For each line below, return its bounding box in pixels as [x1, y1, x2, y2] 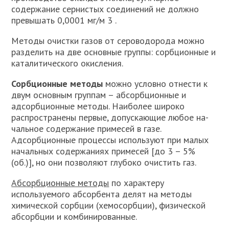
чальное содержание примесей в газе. [11, 123, 162, 134]
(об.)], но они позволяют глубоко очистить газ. [11, 156, 197, 168]
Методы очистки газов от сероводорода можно [11, 35, 205, 47]
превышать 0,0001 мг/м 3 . [11, 14, 117, 26]
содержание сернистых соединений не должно [11, 3, 199, 15]
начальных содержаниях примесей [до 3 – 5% [11, 145, 196, 157]
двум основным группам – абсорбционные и [11, 89, 187, 101]
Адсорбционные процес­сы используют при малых [11, 134, 209, 146]
